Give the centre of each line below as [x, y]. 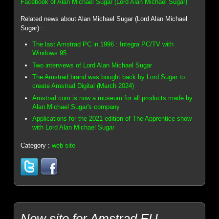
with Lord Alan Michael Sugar [74, 128]
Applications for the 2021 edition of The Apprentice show [112, 119]
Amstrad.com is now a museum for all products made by [113, 98]
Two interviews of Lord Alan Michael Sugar [92, 65]
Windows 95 [50, 53]
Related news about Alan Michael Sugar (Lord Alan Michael [104, 19]
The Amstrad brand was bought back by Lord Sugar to [109, 77]
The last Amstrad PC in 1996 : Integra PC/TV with [103, 44]
